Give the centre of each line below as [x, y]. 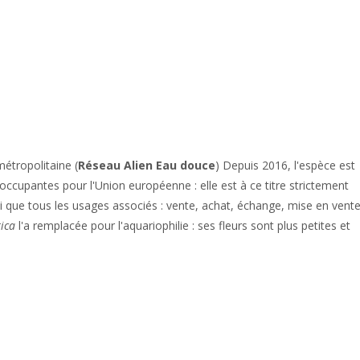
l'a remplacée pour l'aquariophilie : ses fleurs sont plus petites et [183, 225]
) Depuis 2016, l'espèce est [285, 165]
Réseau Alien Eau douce [147, 165]
